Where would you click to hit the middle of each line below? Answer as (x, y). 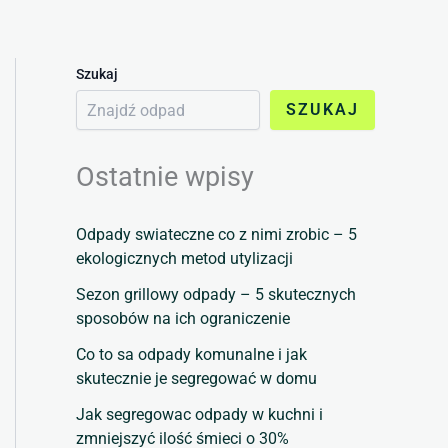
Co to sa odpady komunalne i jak (191, 355)
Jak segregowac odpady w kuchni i (199, 415)
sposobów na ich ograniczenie (183, 319)
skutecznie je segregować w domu (196, 379)
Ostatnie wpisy (165, 177)
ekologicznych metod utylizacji (184, 259)
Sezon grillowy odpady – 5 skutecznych (216, 295)
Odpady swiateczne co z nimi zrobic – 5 (216, 235)
